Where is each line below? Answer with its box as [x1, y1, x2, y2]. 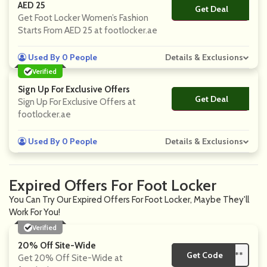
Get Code [186, 250, 223, 260]
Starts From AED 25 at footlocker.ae [18, 25, 157, 36]
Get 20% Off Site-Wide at [18, 253, 123, 263]
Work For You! [9, 207, 60, 218]
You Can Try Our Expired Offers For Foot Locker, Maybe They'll [9, 194, 249, 205]
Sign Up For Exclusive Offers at [18, 97, 136, 107]
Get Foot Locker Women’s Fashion [18, 13, 148, 23]
